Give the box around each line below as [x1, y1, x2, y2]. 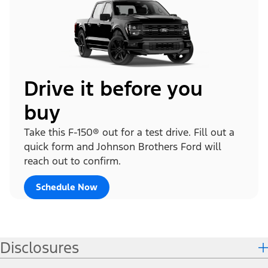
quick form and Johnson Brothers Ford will [24, 139, 221, 153]
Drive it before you [24, 75, 203, 102]
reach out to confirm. [24, 154, 121, 167]
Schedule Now [36, 181, 98, 193]
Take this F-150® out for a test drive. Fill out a [24, 125, 234, 139]
